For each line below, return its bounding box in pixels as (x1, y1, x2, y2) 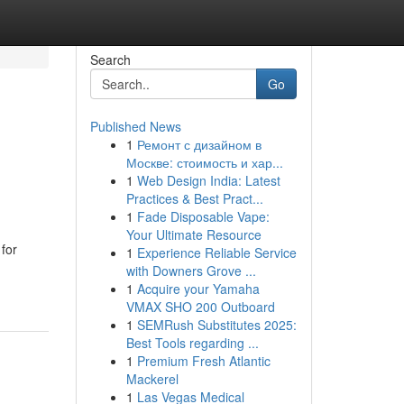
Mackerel (125, 370, 179, 388)
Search (89, 50, 131, 69)
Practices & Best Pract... (125, 189, 263, 207)
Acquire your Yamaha (136, 280, 260, 298)
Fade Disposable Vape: (136, 207, 270, 225)
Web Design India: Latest (136, 171, 280, 189)
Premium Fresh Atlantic (136, 352, 271, 370)
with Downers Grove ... (125, 262, 256, 280)
